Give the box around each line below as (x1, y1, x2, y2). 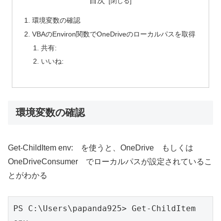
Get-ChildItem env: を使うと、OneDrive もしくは (8, 143, 201, 152)
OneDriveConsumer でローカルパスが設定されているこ (8, 157, 212, 166)
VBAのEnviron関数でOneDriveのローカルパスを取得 (32, 30, 196, 38)
